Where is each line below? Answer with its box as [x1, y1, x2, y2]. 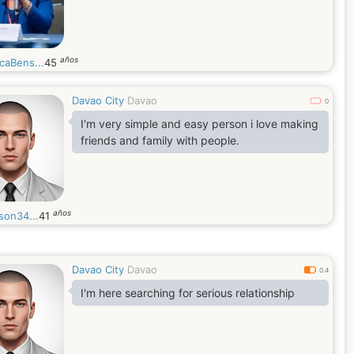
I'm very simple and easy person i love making [81, 117, 318, 130]
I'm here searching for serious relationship [81, 286, 295, 299]
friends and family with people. [81, 134, 239, 147]
